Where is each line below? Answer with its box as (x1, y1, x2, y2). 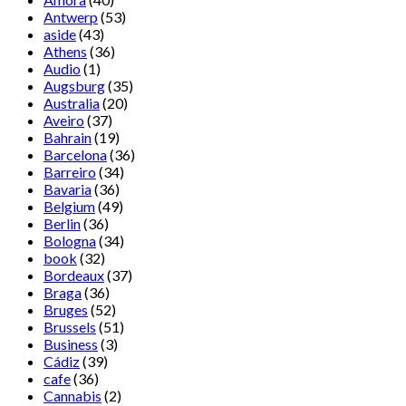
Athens (43, 43, 87, 61)
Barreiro (43, 163, 96, 181)
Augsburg (43, 77, 105, 95)
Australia (43, 94, 100, 112)
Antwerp (43, 8, 98, 26)
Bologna (43, 232, 96, 250)
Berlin (43, 215, 81, 233)
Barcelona (43, 146, 107, 164)
